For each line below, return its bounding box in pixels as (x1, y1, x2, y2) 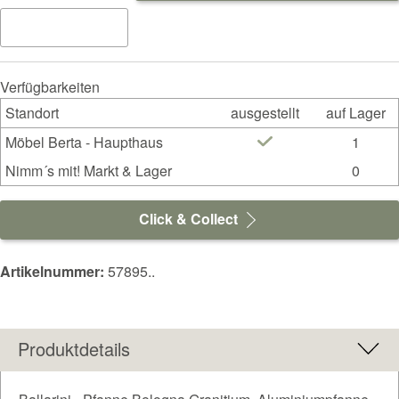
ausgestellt (231, 102, 299, 123)
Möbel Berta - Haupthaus (4, 131, 163, 152)
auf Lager (325, 102, 386, 123)
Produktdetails (18, 335, 130, 362)
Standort (4, 102, 59, 123)
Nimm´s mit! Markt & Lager (4, 159, 172, 181)
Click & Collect (138, 208, 241, 229)
